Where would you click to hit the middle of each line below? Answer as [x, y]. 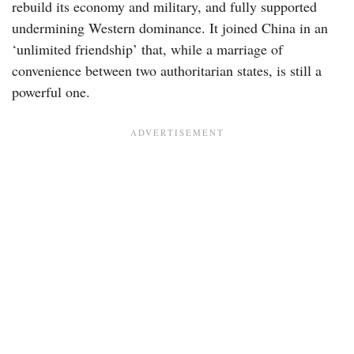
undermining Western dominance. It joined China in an [170, 27]
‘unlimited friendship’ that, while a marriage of [147, 49]
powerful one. [56, 91]
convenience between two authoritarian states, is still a [167, 70]
